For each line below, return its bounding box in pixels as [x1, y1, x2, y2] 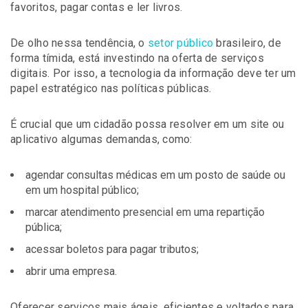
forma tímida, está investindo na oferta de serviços [10, 52, 264, 65]
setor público [147, 36, 217, 49]
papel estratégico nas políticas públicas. [10, 82, 212, 95]
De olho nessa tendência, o [10, 36, 148, 49]
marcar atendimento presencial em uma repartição [25, 206, 265, 219]
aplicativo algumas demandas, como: [10, 133, 192, 146]
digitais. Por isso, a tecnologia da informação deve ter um [10, 67, 296, 80]
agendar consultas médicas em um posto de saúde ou [25, 168, 285, 181]
